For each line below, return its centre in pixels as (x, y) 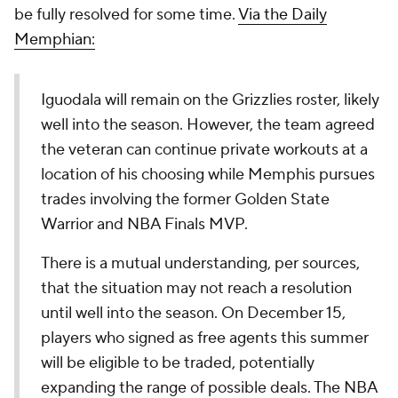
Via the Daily (283, 15)
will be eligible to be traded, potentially (178, 363)
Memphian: (55, 40)
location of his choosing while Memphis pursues (208, 175)
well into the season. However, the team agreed (208, 125)
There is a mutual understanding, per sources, (200, 263)
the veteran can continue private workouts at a (204, 150)
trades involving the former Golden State (185, 199)
